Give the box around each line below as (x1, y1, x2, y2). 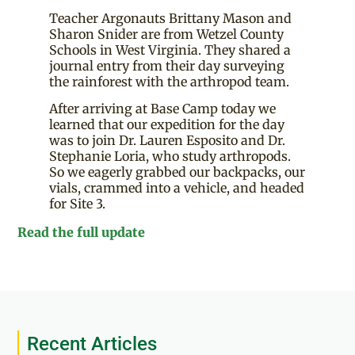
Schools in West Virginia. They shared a (49, 41, 292, 58)
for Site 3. (49, 195, 106, 212)
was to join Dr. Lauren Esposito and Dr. (49, 132, 286, 148)
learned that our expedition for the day (49, 116, 285, 132)
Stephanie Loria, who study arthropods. (49, 147, 292, 164)
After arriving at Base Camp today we (49, 100, 277, 116)
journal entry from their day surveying (49, 57, 285, 74)
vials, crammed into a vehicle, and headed (49, 179, 305, 196)
